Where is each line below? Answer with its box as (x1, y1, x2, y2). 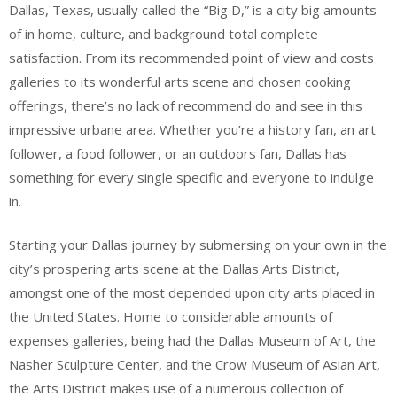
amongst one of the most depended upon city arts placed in (9, 284, 375, 301)
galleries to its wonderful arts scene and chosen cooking (9, 72, 351, 90)
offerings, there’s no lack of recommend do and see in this (9, 96, 362, 114)
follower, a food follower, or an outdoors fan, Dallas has (9, 144, 346, 162)
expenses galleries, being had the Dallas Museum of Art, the (9, 331, 376, 349)
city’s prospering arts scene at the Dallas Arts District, (9, 260, 339, 277)
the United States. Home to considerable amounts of (9, 307, 332, 325)
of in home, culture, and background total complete (9, 24, 318, 43)
